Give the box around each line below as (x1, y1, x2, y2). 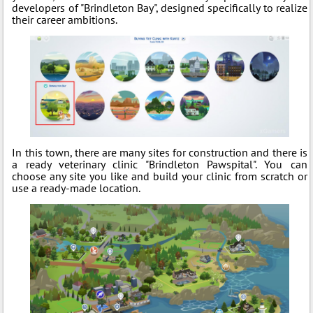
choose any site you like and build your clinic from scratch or (12, 168, 307, 183)
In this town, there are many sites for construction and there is (12, 145, 307, 159)
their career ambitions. (12, 13, 118, 27)
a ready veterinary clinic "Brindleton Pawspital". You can (12, 156, 307, 171)
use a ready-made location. (12, 180, 141, 195)
